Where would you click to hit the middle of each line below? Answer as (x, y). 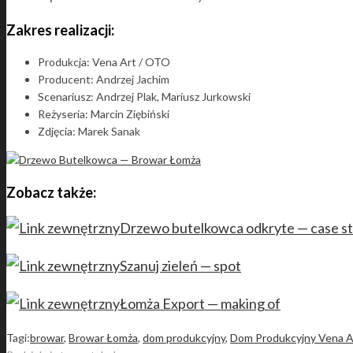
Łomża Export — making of (200, 303)
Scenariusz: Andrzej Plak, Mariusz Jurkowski (144, 96)
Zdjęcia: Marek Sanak (89, 131)
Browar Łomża (103, 337)
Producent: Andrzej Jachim (104, 79)
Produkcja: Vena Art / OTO (104, 61)
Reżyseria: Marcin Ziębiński (104, 113)
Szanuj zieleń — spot (180, 265)
